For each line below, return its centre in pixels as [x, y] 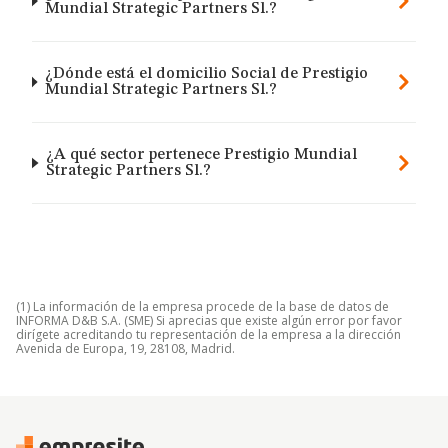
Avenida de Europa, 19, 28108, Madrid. [125, 348]
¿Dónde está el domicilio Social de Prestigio [206, 74]
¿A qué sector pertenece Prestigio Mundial [201, 155]
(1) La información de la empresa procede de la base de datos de [202, 306]
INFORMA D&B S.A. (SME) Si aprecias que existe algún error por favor [209, 320]
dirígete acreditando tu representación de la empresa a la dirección [208, 334]
